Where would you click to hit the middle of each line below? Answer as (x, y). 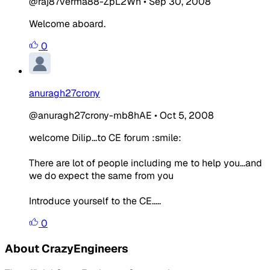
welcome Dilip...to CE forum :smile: (105, 137)
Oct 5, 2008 (187, 115)
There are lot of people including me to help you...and (146, 163)
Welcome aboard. (67, 24)
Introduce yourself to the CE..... (95, 201)
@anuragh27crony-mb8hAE (90, 115)
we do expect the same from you (101, 175)
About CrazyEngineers (67, 248)
